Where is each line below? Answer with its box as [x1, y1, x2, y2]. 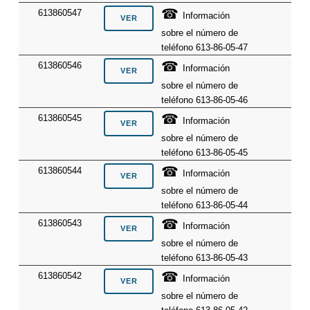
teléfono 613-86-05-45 [161, 147, 248, 158]
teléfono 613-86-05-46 [161, 95, 248, 106]
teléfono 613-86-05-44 [161, 200, 248, 211]
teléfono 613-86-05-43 [161, 253, 248, 264]
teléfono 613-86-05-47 [161, 42, 248, 53]
